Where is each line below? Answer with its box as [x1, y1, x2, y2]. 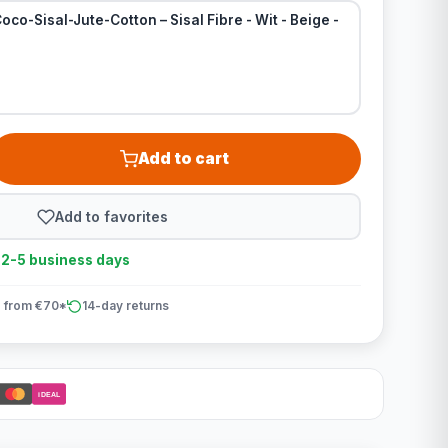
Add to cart [138, 149, 230, 168]
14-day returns [81, 298, 169, 313]
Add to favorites [55, 207, 169, 225]
